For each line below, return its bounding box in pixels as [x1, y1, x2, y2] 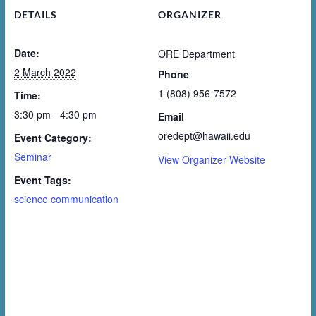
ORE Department [157, 47, 235, 61]
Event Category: [13, 130, 92, 145]
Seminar [13, 150, 51, 164]
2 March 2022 [13, 65, 76, 79]
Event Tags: [13, 173, 71, 187]
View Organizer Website [157, 152, 265, 166]
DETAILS [13, 8, 57, 20]
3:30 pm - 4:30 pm [13, 107, 97, 121]
